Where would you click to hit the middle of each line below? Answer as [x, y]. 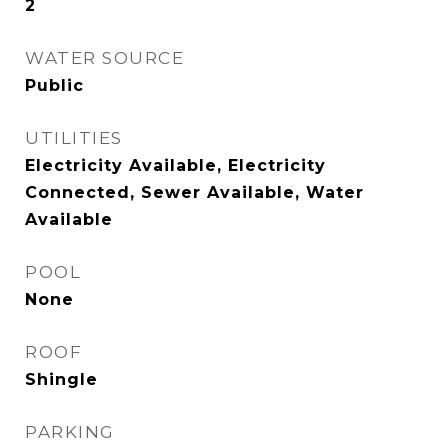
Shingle [61, 379]
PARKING [70, 432]
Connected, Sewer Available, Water [194, 192]
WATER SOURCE [104, 58]
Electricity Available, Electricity [175, 165]
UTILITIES [74, 138]
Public [54, 85]
